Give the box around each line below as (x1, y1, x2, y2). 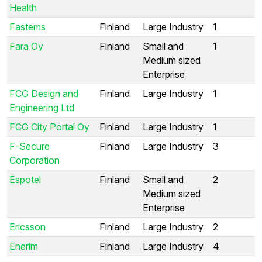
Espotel (9, 173, 41, 185)
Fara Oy (9, 40, 43, 52)
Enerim (9, 240, 38, 252)
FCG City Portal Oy (9, 120, 89, 133)
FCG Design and (9, 87, 78, 99)
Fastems (9, 20, 46, 33)
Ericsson (9, 220, 46, 233)
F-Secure (9, 140, 50, 152)
